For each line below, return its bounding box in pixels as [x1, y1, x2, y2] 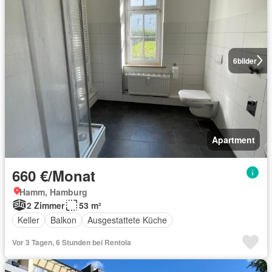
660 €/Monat [12, 165, 95, 186]
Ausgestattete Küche [87, 214, 167, 226]
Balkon [50, 214, 76, 226]
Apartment [212, 133, 255, 146]
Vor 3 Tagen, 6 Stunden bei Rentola [12, 236, 131, 248]
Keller [18, 214, 39, 226]
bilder [237, 55, 257, 66]
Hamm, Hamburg [19, 185, 87, 198]
